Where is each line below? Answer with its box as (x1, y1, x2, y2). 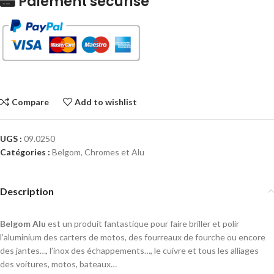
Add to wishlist (75, 96, 138, 107)
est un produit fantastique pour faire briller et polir (46, 218, 239, 229)
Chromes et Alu (84, 146, 144, 157)
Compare (12, 96, 50, 107)
